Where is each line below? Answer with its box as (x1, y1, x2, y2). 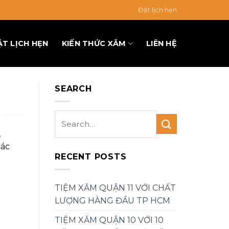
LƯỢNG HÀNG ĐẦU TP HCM (55, 195, 170, 205)
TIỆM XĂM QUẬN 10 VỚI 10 (55, 215, 164, 225)
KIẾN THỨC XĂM (61, 38, 126, 48)
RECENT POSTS (55, 151, 127, 162)
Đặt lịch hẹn (138, 6, 177, 14)
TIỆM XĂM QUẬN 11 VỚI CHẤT (55, 182, 176, 193)
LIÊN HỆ (146, 38, 177, 48)
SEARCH (55, 84, 92, 94)
